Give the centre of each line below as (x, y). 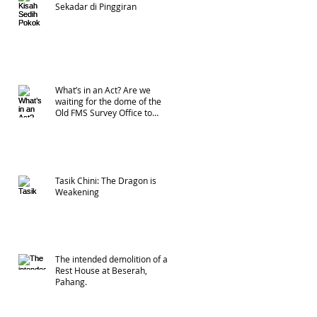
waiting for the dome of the (108, 101)
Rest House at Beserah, (101, 270)
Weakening (77, 191)
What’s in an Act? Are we (103, 90)
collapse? (73, 123)
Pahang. (71, 281)
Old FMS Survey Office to (104, 112)
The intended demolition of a (111, 259)
